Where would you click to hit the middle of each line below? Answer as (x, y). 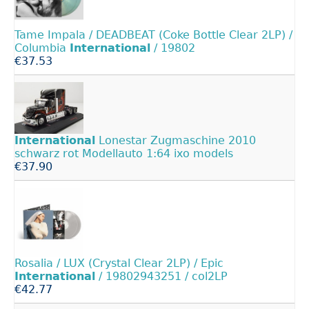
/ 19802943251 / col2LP (161, 276)
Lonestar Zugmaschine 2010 (176, 140)
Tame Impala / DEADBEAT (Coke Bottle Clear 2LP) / (153, 34)
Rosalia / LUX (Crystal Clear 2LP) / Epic (119, 263)
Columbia (42, 48)
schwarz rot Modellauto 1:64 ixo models (124, 153)
